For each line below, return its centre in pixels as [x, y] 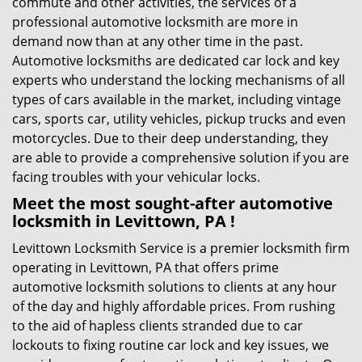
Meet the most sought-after [126, 203]
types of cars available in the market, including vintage [177, 99]
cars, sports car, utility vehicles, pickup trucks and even [179, 119]
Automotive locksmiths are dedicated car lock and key [176, 61]
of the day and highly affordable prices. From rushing [174, 306]
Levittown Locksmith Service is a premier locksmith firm [181, 248]
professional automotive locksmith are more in [155, 22]
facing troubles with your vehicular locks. [136, 177]
